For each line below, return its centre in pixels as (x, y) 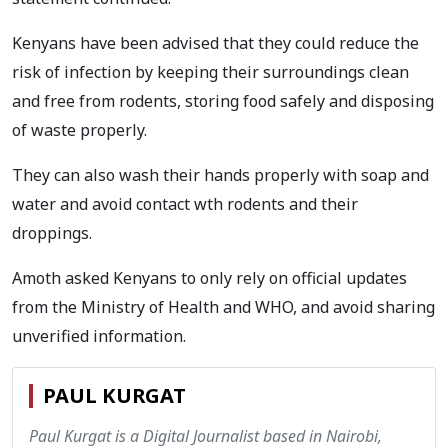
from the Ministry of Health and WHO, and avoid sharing (223, 307)
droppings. (52, 233)
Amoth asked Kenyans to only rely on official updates (209, 278)
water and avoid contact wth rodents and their (185, 204)
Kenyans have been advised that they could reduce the (215, 43)
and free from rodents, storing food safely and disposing (223, 101)
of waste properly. (79, 130)
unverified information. (99, 336)
